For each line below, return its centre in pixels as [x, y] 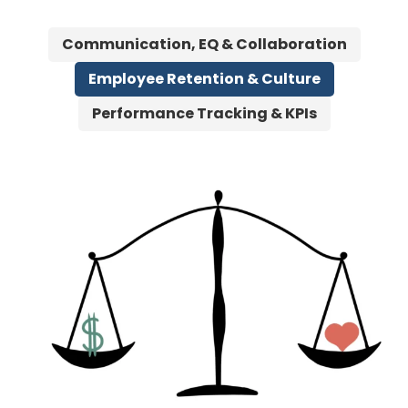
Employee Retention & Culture [204, 79]
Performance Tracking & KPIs [204, 113]
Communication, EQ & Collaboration [204, 44]
